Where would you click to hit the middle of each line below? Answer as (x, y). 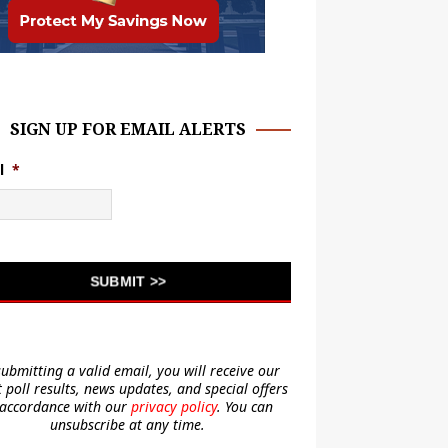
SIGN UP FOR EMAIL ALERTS (127, 129)
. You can (244, 406)
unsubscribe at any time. (128, 424)
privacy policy (173, 406)
